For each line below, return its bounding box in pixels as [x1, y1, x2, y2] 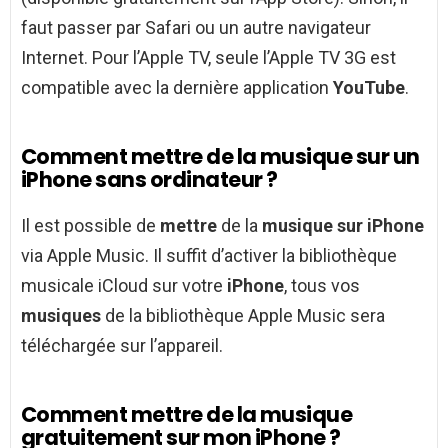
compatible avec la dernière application [21, 77, 333, 99]
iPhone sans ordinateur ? [21, 165, 278, 195]
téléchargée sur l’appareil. [21, 335, 223, 357]
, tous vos [284, 275, 360, 297]
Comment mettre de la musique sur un [21, 142, 420, 172]
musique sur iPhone [262, 215, 424, 237]
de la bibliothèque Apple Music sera [101, 305, 385, 327]
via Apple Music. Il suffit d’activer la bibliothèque [21, 245, 397, 267]
